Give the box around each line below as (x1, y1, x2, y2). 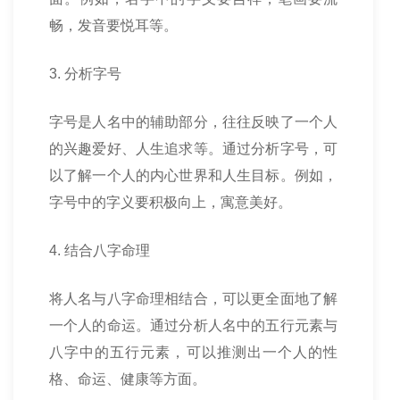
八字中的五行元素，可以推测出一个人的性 (49, 345, 337, 360)
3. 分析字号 (49, 66, 121, 81)
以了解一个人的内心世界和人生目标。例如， (49, 168, 337, 183)
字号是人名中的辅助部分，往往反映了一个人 (49, 114, 337, 129)
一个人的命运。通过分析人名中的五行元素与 (49, 318, 337, 333)
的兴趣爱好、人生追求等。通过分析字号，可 (49, 141, 337, 156)
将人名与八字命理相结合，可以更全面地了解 (49, 291, 337, 306)
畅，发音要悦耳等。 (49, 18, 178, 33)
